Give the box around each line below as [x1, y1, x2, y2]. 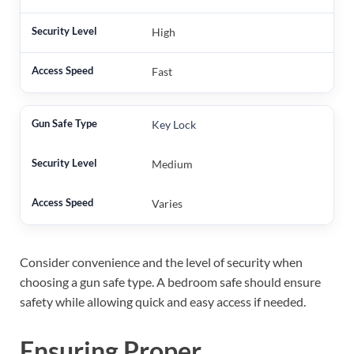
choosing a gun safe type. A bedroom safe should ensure [20, 274, 321, 290]
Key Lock [151, 118, 196, 132]
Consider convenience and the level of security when [20, 254, 303, 270]
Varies [151, 197, 183, 211]
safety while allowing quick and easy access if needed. [20, 294, 306, 310]
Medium [151, 157, 193, 171]
